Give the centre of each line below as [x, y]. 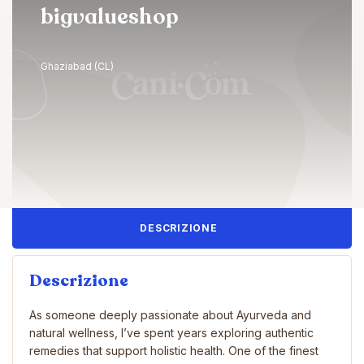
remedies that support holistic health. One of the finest [174, 350]
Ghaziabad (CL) [77, 66]
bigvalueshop [110, 17]
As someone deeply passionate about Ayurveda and [170, 314]
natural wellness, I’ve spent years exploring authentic [171, 332]
